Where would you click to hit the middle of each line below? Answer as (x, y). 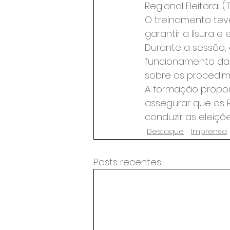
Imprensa (209, 131)
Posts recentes (127, 162)
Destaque (165, 131)
